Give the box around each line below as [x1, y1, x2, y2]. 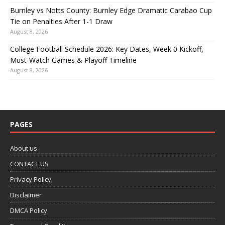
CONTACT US [10, 159, 49, 168]
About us [10, 143, 37, 153]
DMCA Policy [10, 205, 47, 215]
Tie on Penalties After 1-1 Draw [10, 16, 113, 26]
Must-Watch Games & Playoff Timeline [10, 55, 137, 65]
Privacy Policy [10, 174, 51, 184]
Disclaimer [10, 190, 42, 199]
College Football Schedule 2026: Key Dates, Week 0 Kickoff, [10, 44, 203, 54]
